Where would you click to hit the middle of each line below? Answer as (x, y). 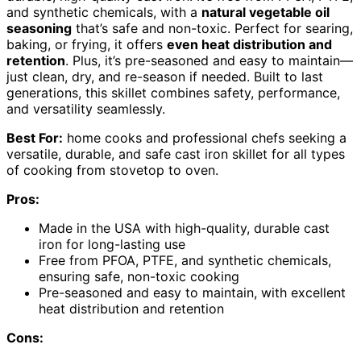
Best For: (35, 137)
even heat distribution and (249, 44)
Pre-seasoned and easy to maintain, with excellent (192, 292)
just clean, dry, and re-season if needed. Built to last (165, 76)
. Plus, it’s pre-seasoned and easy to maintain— (209, 60)
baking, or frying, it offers (87, 44)
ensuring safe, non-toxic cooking (139, 276)
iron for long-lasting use (112, 244)
